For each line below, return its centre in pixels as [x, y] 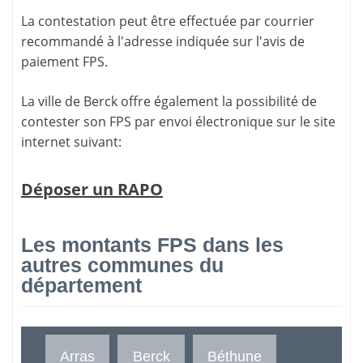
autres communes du [122, 265]
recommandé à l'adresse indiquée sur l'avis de [163, 42]
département [81, 286]
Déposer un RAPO [92, 190]
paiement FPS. [64, 62]
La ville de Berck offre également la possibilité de [169, 102]
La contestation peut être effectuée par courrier [168, 21]
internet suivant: [71, 142]
